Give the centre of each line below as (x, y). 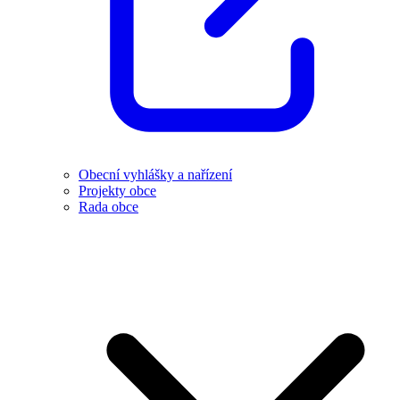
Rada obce (108, 207)
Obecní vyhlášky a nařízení (155, 175)
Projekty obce (117, 191)
